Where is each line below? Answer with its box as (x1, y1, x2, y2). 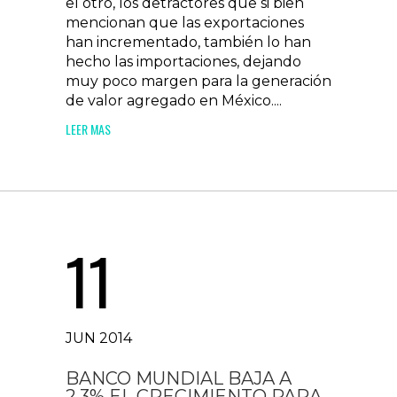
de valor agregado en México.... (66, 92, 282, 109)
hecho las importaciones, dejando (66, 53, 301, 70)
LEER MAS (66, 120, 111, 138)
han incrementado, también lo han (66, 34, 311, 51)
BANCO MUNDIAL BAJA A (66, 368, 292, 389)
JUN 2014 (66, 330, 132, 346)
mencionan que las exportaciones (66, 14, 304, 31)
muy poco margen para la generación (66, 73, 331, 90)
